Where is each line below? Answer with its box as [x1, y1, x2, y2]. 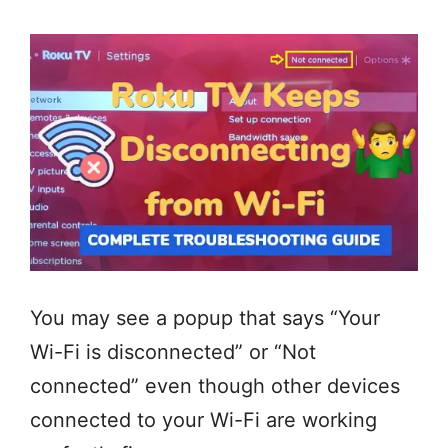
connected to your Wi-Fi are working [30, 408, 377, 433]
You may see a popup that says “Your [30, 306, 380, 331]
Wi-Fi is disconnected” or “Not [30, 340, 316, 365]
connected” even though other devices [30, 374, 400, 399]
